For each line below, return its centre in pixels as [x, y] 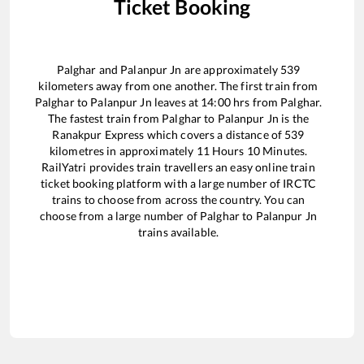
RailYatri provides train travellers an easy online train [178, 167]
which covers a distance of [214, 134]
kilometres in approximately [123, 150]
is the [294, 118]
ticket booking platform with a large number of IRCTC [178, 183]
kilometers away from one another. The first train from [178, 85]
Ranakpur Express [98, 134]
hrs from [256, 102]
